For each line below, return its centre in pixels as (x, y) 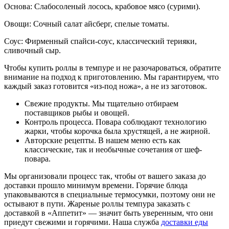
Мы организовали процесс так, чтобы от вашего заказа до (105, 176)
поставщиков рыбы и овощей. (77, 112)
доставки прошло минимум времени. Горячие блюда (96, 185)
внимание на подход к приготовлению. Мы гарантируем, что (111, 77)
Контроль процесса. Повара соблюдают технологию (116, 122)
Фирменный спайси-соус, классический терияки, (111, 41)
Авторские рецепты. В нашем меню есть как (102, 140)
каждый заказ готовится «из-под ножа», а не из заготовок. (106, 86)
